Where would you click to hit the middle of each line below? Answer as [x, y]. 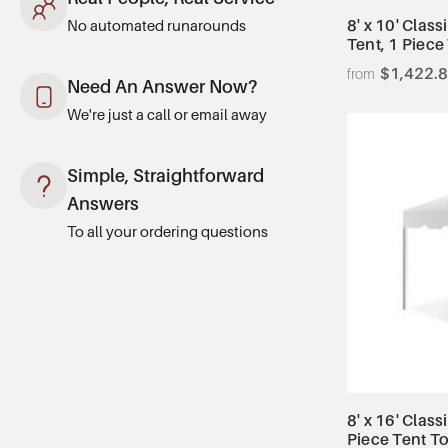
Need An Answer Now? [162, 86]
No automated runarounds [156, 24]
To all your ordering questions [167, 230]
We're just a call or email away [167, 113]
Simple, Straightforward [165, 175]
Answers [103, 203]
